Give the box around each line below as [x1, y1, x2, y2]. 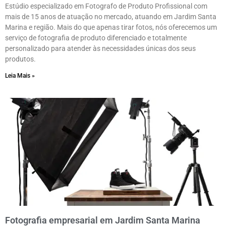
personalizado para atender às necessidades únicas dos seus [5, 44, 196, 53]
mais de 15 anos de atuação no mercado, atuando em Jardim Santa [5, 13, 216, 21]
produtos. [5, 55, 36, 64]
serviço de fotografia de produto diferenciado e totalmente [5, 34, 187, 42]
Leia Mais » [5, 72, 35, 80]
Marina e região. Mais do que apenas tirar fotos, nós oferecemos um [5, 23, 217, 32]
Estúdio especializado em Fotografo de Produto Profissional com [5, 2, 207, 11]
